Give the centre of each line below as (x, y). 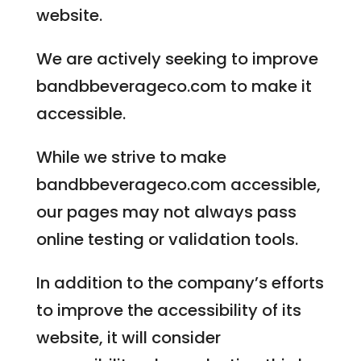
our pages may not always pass (166, 212)
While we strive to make (131, 157)
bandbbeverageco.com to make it (174, 86)
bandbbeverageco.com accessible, (178, 185)
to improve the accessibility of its (168, 310)
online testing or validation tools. (167, 239)
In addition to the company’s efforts (180, 283)
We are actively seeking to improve (177, 59)
